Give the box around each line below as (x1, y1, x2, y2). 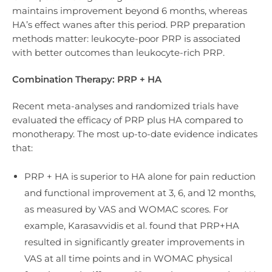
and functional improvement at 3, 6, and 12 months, (24, 186, 256, 199)
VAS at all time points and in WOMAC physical (24, 252, 233, 264)
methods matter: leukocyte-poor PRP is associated (12, 32, 240, 44)
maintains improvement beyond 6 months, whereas (12, 4, 247, 16)
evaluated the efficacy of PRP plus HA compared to (12, 114, 243, 126)
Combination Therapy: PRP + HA (12, 73, 161, 86)
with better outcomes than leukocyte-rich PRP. (12, 46, 225, 58)
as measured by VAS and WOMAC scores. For (24, 203, 228, 215)
